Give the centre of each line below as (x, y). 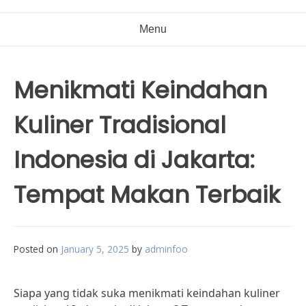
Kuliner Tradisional (120, 125)
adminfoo (166, 249)
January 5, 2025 (95, 249)
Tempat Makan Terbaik (147, 195)
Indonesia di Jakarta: (134, 160)
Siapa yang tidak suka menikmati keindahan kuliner (147, 293)
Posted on (37, 249)
